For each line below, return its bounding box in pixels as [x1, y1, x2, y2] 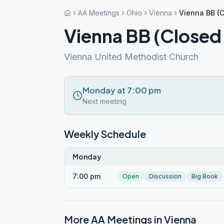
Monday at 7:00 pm [82, 85, 161, 95]
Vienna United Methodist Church [64, 51, 198, 62]
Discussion [149, 172, 181, 180]
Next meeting [82, 97, 126, 105]
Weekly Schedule [64, 127, 146, 140]
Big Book [191, 172, 218, 180]
